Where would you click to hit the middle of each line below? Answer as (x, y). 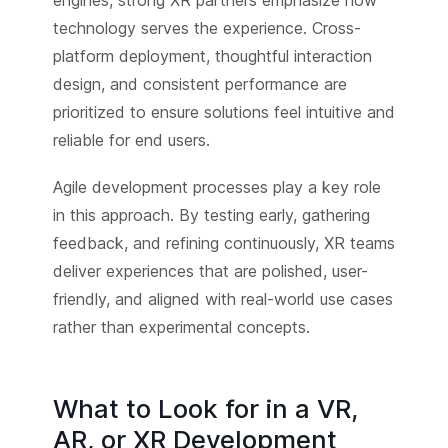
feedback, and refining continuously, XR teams (223, 243)
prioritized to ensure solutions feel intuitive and (223, 111)
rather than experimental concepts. (181, 327)
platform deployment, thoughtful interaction (212, 55)
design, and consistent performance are (199, 83)
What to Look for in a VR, (205, 409)
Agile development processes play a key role (216, 187)
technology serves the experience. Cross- (206, 27)
